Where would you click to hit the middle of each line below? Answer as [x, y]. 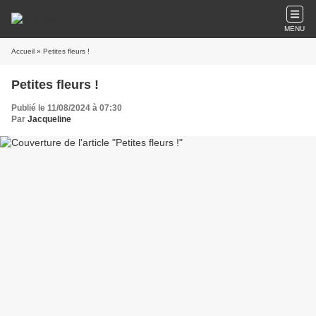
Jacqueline [49, 119]
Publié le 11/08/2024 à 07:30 [67, 108]
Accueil [23, 51]
